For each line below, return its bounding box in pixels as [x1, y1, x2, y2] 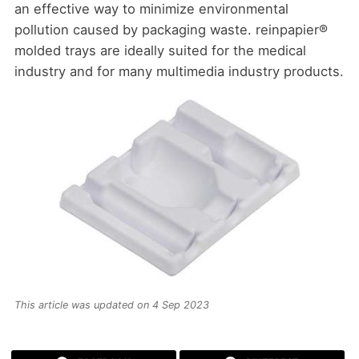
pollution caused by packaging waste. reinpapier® [14, 21, 328, 38]
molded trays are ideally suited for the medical [14, 42, 306, 58]
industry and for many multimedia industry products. [14, 63, 344, 79]
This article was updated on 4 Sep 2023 [14, 299, 209, 312]
